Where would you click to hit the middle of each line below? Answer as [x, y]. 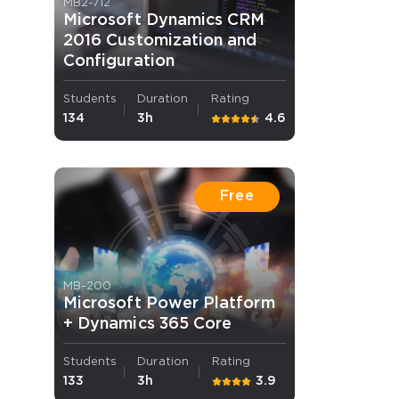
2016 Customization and [160, 41]
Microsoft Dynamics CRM [164, 20]
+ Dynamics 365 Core [148, 324]
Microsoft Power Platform [169, 303]
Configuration [119, 61]
